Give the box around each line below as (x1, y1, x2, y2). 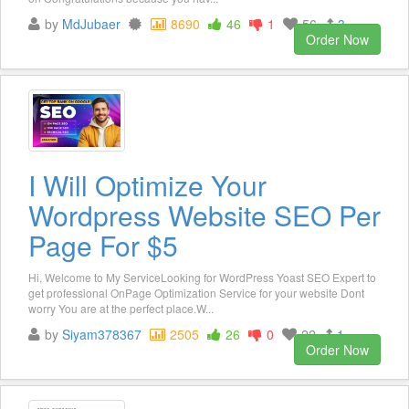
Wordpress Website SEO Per (28, 194, 381, 235)
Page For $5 (28, 225, 178, 265)
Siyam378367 (62, 324, 142, 343)
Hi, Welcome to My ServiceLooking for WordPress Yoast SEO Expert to (28, 268, 376, 285)
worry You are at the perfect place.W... (28, 299, 214, 316)
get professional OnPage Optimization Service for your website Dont (28, 284, 364, 300)
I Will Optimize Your (28, 164, 267, 204)
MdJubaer (62, 15, 121, 34)
